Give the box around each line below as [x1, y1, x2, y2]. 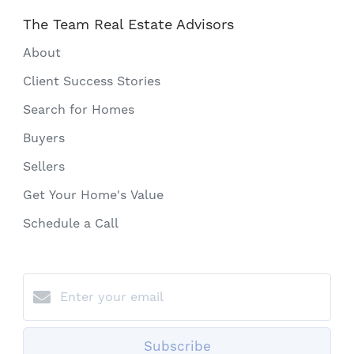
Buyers [23, 130, 65, 145]
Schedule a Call [23, 215, 119, 231]
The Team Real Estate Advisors [23, 15, 234, 32]
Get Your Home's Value [23, 186, 164, 202]
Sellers [23, 158, 65, 174]
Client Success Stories [23, 73, 160, 88]
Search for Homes [23, 101, 134, 117]
